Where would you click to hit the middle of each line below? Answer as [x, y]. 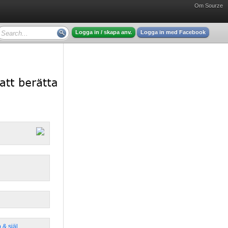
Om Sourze [209, 6]
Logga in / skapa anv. [104, 32]
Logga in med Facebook [173, 32]
